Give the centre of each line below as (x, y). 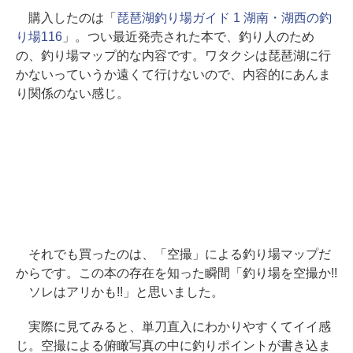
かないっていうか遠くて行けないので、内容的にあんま (173, 75)
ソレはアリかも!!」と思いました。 (120, 292)
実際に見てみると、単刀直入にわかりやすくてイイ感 (173, 327)
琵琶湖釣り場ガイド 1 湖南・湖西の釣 (224, 18)
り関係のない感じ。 (72, 94)
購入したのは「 (66, 18)
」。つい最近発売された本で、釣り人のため (188, 37)
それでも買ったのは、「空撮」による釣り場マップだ (173, 255)
